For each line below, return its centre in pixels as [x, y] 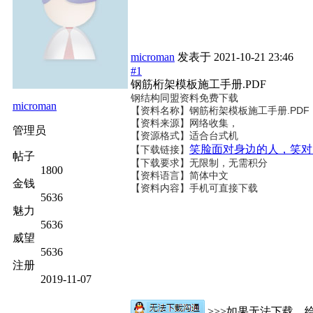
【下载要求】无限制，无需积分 [199, 163]
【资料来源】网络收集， [184, 123]
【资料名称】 [160, 110]
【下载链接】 [160, 150]
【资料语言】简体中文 [180, 175]
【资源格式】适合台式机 [184, 136]
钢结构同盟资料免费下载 [184, 98]
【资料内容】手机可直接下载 [194, 188]
